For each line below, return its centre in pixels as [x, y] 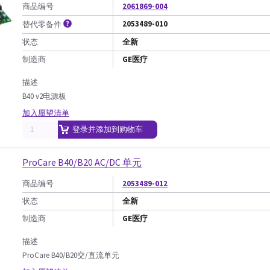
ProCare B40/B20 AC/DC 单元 [82, 162]
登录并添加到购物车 [108, 129]
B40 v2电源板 [44, 96]
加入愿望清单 [46, 113]
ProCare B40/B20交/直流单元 [71, 255]
